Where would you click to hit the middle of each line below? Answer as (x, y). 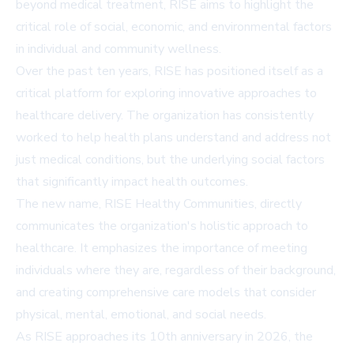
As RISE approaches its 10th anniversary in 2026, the (164, 337)
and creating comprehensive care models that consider (166, 293)
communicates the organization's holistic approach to (162, 226)
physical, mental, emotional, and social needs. (141, 315)
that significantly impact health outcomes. (132, 182)
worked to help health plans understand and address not (173, 138)
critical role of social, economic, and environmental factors (174, 27)
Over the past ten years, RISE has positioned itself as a (169, 72)
